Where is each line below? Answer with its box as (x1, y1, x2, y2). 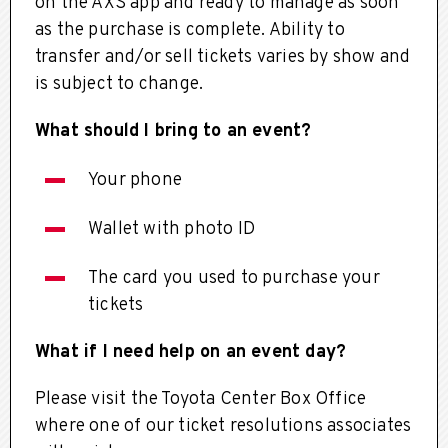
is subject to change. (35, 72, 204, 96)
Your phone (88, 168, 182, 192)
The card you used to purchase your (88, 266, 380, 290)
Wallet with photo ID (88, 217, 255, 241)
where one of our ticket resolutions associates (35, 414, 412, 438)
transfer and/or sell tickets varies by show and (35, 45, 411, 69)
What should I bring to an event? (35, 119, 312, 143)
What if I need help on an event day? (35, 340, 347, 364)
